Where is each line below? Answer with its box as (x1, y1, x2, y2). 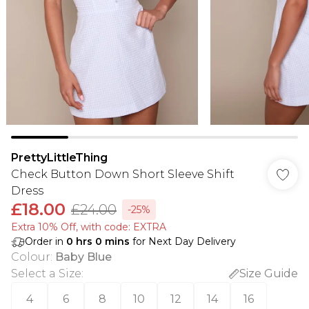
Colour (11, 250, 50, 263)
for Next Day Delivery (130, 235, 236, 248)
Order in (25, 235, 66, 248)
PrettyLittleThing (11, 151, 108, 164)
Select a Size (11, 267, 81, 280)
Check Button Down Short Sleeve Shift (11, 168, 235, 181)
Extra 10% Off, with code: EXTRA (11, 221, 166, 233)
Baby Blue (55, 250, 112, 263)
